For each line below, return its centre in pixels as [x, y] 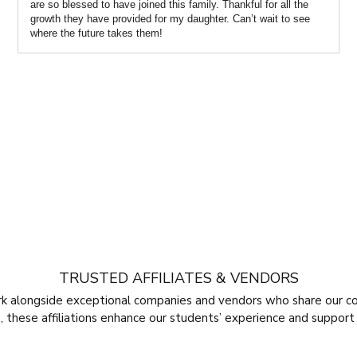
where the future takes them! [96, 33]
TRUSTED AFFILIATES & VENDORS [178, 278]
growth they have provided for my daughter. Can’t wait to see [170, 19]
